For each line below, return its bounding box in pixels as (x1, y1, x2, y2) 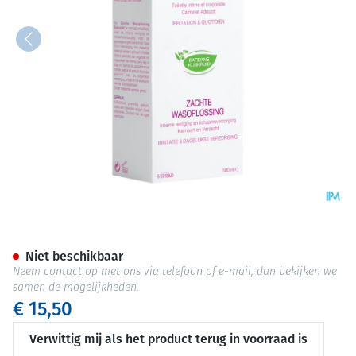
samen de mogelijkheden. (13, 282, 139, 294)
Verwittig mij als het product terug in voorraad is (29, 331, 308, 346)
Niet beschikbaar (25, 249, 123, 264)
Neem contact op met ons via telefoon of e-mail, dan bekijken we (13, 266, 337, 278)
